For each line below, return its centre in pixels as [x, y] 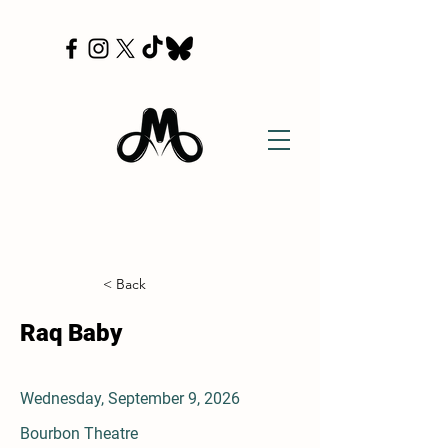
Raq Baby [71, 333]
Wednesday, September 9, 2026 [130, 398]
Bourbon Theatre [79, 433]
